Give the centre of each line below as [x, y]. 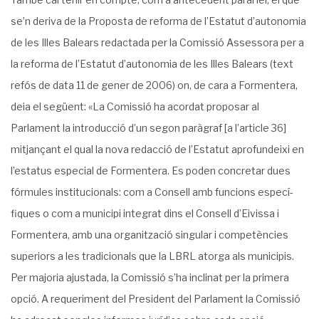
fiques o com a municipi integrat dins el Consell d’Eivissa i [145, 213]
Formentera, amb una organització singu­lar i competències [150, 235]
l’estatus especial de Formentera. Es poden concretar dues [151, 171]
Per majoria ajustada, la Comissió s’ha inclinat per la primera [150, 277]
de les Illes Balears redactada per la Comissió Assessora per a [157, 42]
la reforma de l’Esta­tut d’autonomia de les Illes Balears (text [152, 64]
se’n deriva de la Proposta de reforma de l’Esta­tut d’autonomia [158, 21]
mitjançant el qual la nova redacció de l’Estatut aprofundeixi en [157, 149]
